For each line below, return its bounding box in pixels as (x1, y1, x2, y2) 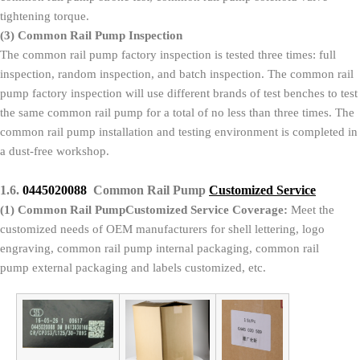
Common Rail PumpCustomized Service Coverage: (18, 202, 288, 216)
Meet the (288, 202, 334, 216)
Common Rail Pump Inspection (18, 28, 182, 42)
